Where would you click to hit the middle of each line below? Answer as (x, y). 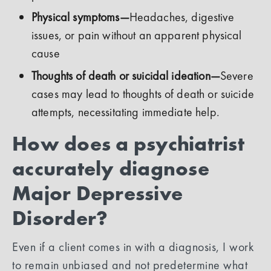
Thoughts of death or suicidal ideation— (126, 75)
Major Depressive (97, 194)
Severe (237, 75)
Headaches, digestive (181, 17)
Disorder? (60, 218)
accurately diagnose (111, 169)
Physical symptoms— (80, 17)
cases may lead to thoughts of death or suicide (143, 93)
